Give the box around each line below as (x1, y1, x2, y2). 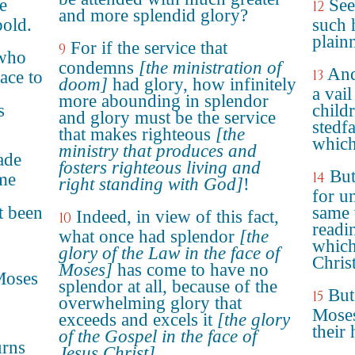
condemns (59, 58, 139, 78)
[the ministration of (139, 58, 281, 78)
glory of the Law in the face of (59, 243, 280, 263)
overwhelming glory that (59, 293, 242, 313)
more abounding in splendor (59, 91, 269, 111)
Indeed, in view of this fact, (76, 207, 279, 227)
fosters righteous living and (59, 158, 261, 177)
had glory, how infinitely (108, 74, 296, 94)
